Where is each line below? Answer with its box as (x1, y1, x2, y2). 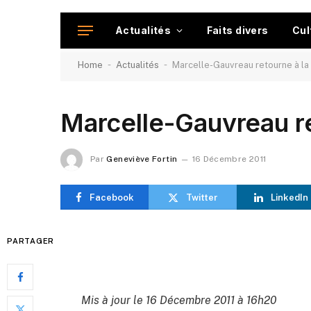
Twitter (185, 192, 218, 203)
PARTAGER (7, 237, 55, 245)
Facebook (89, 192, 134, 203)
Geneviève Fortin (106, 154, 178, 165)
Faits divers (206, 24, 269, 36)
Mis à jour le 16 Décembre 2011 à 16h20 (81, 293, 277, 307)
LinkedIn (270, 192, 308, 203)
